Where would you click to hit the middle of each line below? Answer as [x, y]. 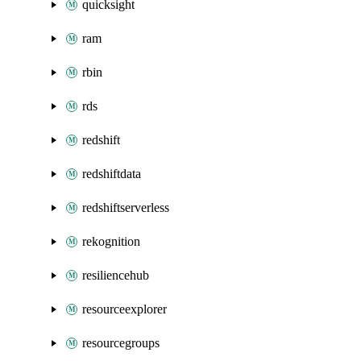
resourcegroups [121, 343]
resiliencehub [116, 275]
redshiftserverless [126, 207]
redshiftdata [112, 174]
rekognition [111, 241]
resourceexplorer [124, 309]
